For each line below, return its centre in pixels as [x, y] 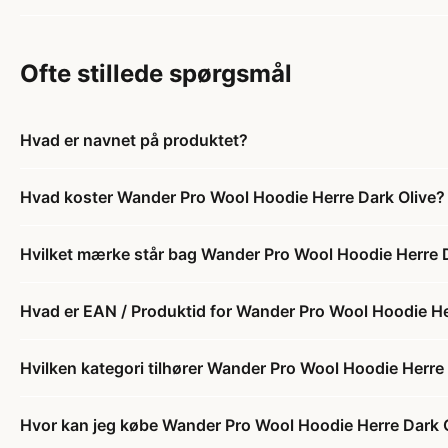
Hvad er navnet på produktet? [134, 139]
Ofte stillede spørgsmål [156, 73]
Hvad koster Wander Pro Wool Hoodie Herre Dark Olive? [232, 196]
